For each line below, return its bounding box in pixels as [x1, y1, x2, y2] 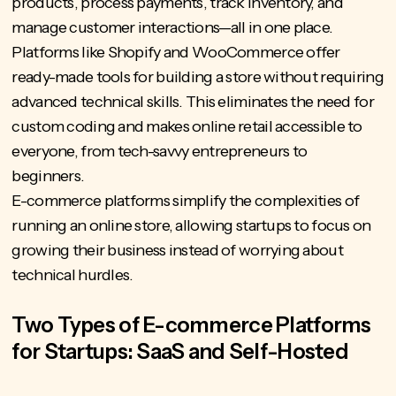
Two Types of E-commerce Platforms [11, 312, 371, 339]
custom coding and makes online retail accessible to [11, 117, 362, 137]
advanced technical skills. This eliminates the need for [11, 92, 374, 112]
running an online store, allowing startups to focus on [11, 216, 371, 236]
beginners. [11, 166, 88, 187]
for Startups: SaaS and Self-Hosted [11, 339, 356, 365]
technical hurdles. [11, 265, 140, 286]
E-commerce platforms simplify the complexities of [11, 191, 360, 211]
